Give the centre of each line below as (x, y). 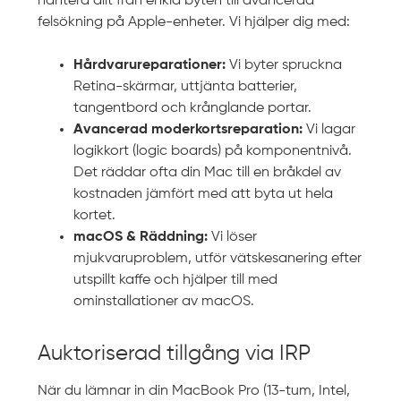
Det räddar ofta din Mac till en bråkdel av (208, 172)
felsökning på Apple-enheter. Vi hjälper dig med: (194, 22)
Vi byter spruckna (284, 65)
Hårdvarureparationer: (150, 65)
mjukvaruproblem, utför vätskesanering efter (218, 258)
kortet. (95, 215)
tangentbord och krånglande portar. (193, 108)
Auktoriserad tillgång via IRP (175, 353)
